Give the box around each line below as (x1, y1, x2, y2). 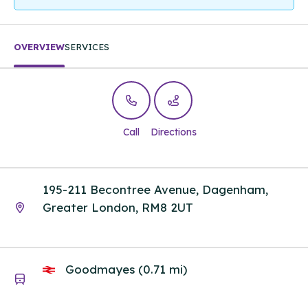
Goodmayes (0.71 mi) (62, 262, 187, 277)
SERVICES (65, 41, 109, 53)
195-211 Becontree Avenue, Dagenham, (43, 181, 268, 197)
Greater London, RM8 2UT (43, 199, 193, 214)
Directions (150, 126, 197, 139)
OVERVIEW (14, 41, 65, 53)
